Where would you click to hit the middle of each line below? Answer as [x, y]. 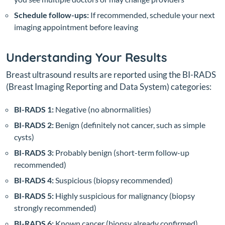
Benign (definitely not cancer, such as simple [130, 125]
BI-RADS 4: [34, 180]
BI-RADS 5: [34, 195]
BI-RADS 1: [34, 109]
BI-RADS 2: [34, 125]
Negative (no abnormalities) [102, 109]
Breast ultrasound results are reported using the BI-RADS [111, 75]
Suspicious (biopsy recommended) [113, 180]
